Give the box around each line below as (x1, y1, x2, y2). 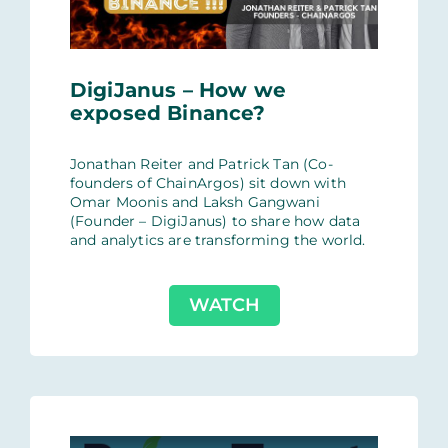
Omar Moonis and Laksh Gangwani (69, 192, 320, 211)
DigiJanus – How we (69, 77, 286, 102)
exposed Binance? (69, 100, 266, 125)
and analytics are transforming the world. (69, 230, 366, 249)
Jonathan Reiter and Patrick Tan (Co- (69, 154, 333, 173)
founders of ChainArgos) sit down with (69, 173, 346, 192)
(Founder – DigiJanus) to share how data (69, 211, 361, 230)
